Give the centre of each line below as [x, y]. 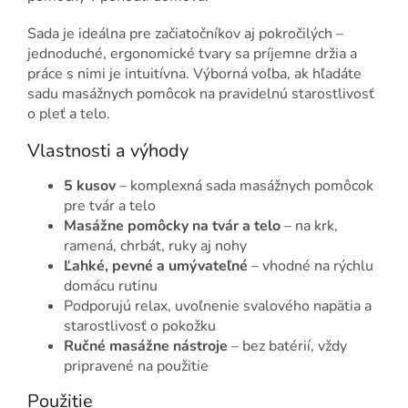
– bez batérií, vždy [287, 347]
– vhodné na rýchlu [311, 266]
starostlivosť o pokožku [140, 326]
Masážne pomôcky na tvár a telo [172, 226]
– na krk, [309, 226]
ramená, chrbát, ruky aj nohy [155, 246]
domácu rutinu [111, 286]
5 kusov [90, 186]
